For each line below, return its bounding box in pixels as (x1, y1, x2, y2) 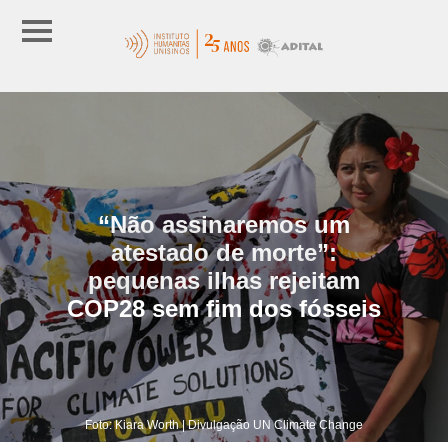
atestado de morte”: (111, 238, 337, 266)
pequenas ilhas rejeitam (88, 266, 360, 294)
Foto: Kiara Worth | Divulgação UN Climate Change (85, 417, 363, 432)
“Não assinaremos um (98, 210, 350, 238)
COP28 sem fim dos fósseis (67, 294, 381, 322)
